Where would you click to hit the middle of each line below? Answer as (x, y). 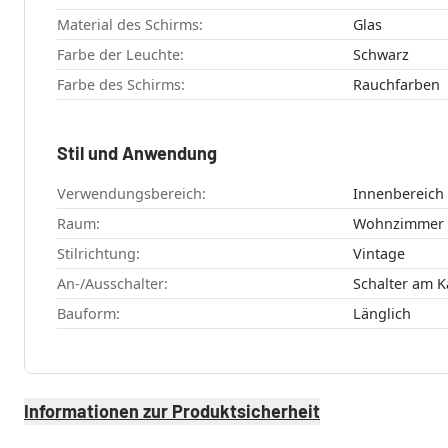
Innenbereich (398, 193)
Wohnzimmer (398, 223)
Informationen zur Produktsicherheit (172, 411)
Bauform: (88, 313)
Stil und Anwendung (137, 152)
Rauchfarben (396, 84)
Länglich (381, 313)
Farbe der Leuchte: (120, 54)
